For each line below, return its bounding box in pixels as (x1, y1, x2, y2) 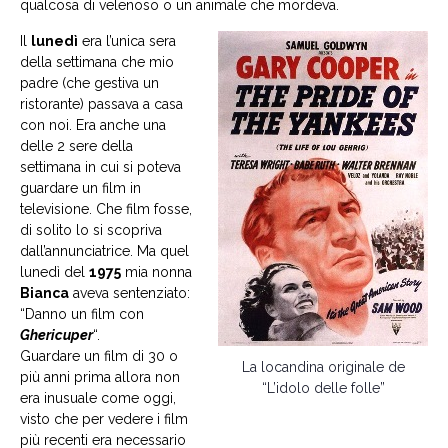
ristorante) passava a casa (20, 96, 183, 112)
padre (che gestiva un (20, 75, 159, 91)
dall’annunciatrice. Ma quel (20, 243, 189, 259)
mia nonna (121, 264, 192, 280)
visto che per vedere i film (20, 411, 188, 427)
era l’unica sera (78, 33, 176, 49)
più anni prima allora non (20, 369, 180, 385)
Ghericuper (20, 327, 93, 343)
